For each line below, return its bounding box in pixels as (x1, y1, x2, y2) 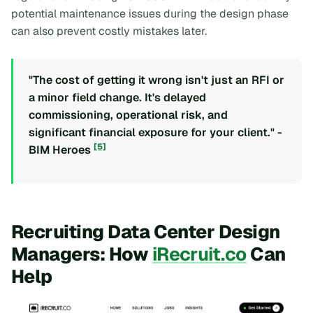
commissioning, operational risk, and (29, 107, 228, 122)
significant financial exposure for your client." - (29, 124, 282, 140)
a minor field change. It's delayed (29, 89, 206, 105)
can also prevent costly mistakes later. (11, 23, 207, 38)
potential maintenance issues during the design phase (11, 6, 289, 21)
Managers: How (11, 241, 152, 266)
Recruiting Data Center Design (11, 219, 280, 244)
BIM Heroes (29, 142, 94, 157)
